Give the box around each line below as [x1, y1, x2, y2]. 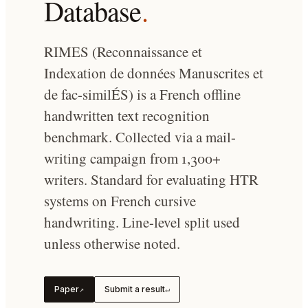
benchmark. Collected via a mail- [44, 127, 236, 146]
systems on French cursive [44, 191, 196, 210]
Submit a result [104, 284, 165, 294]
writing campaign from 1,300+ [44, 148, 221, 168]
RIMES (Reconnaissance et [44, 42, 202, 61]
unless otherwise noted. [44, 234, 180, 253]
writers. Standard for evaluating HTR [44, 170, 258, 189]
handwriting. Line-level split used [44, 212, 240, 232]
